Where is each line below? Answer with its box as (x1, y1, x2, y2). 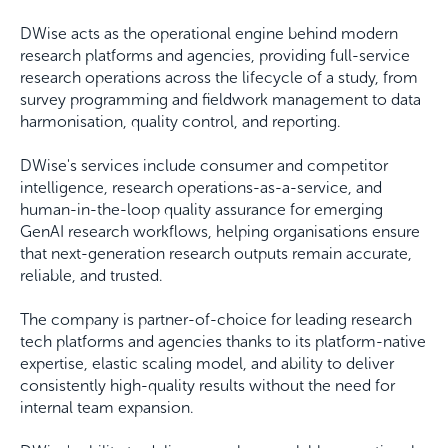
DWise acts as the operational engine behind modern (20, 25, 398, 43)
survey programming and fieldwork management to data (20, 91, 421, 109)
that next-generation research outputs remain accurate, (20, 245, 412, 263)
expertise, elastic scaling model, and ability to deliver (20, 355, 394, 373)
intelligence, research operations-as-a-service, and (20, 179, 382, 197)
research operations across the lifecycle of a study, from (20, 69, 418, 87)
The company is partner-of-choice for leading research (20, 311, 412, 329)
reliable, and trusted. (20, 267, 163, 285)
